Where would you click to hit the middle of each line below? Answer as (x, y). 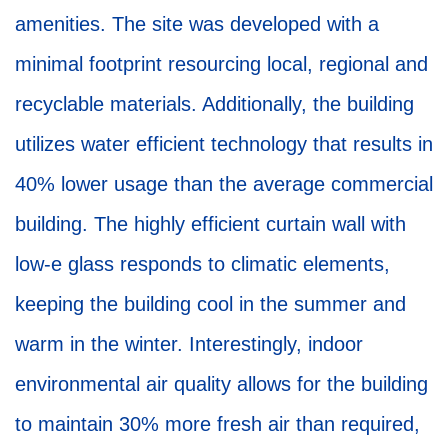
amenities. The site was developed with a (197, 24)
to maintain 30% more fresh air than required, (217, 424)
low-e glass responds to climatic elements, (202, 264)
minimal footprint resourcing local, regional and (221, 64)
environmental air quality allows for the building (221, 384)
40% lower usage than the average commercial (224, 184)
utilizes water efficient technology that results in (224, 144)
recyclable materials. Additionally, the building (214, 104)
